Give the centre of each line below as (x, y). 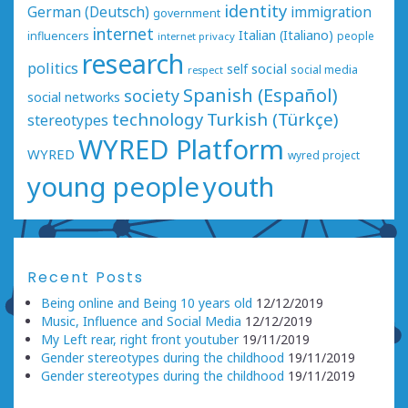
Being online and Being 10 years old (147, 302)
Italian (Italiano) (286, 35)
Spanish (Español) (260, 94)
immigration (331, 12)
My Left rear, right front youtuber (140, 339)
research (133, 63)
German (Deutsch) (88, 12)
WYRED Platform (181, 149)
